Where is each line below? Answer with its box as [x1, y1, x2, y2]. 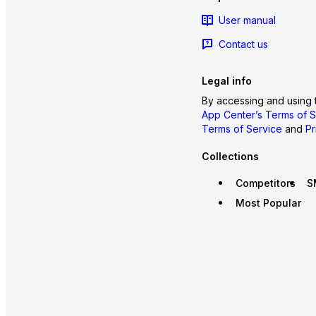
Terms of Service [201, 123, 282, 135]
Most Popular [235, 196, 301, 209]
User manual [218, 13, 276, 26]
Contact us [218, 37, 268, 50]
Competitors [235, 176, 296, 189]
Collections [201, 150, 259, 162]
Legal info [201, 75, 252, 87]
